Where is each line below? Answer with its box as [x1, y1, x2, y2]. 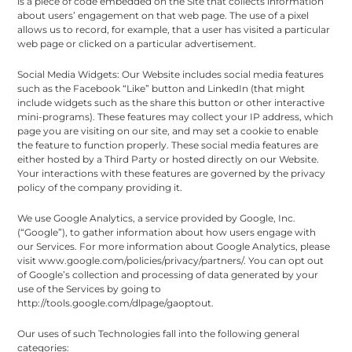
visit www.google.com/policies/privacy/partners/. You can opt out [17, 254, 324, 266]
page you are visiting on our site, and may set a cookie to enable [17, 124, 319, 137]
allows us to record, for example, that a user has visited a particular [17, 23, 331, 35]
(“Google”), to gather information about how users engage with [17, 225, 317, 238]
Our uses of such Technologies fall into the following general [17, 327, 300, 339]
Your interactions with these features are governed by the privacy [17, 167, 326, 179]
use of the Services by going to [17, 282, 162, 295]
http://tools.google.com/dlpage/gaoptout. [17, 296, 214, 309]
